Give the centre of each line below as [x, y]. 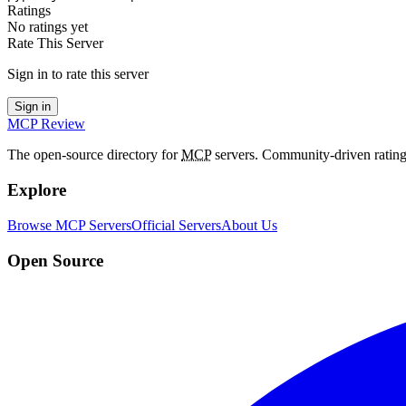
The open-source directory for [94, 155]
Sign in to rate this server [78, 74]
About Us [249, 225]
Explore [37, 190]
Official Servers [176, 225]
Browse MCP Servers [69, 225]
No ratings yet [48, 27]
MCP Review [46, 124]
